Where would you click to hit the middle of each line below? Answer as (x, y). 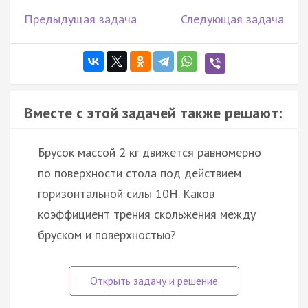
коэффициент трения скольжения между (147, 214)
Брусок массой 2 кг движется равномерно (150, 153)
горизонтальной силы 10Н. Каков (126, 194)
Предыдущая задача (80, 19)
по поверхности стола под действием (140, 173)
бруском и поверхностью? (107, 235)
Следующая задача (232, 19)
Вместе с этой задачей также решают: (153, 113)
